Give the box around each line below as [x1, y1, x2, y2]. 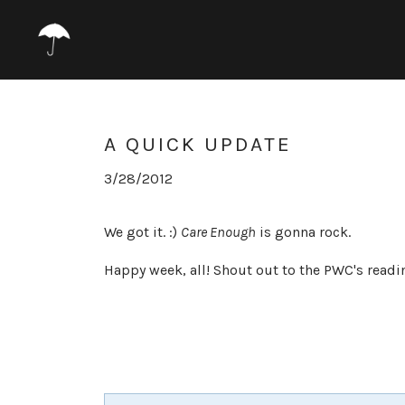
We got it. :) [104, 223, 181, 240]
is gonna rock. [256, 223, 351, 240]
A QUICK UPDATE [104, 132, 292, 156]
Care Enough [181, 223, 256, 240]
